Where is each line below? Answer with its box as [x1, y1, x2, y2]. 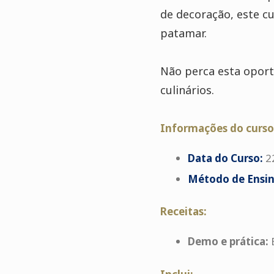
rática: [235, 234, 268, 248]
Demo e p [187, 234, 235, 248]
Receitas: [160, 204, 207, 218]
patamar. [160, 26, 207, 40]
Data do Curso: [187, 151, 263, 165]
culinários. [160, 83, 214, 97]
